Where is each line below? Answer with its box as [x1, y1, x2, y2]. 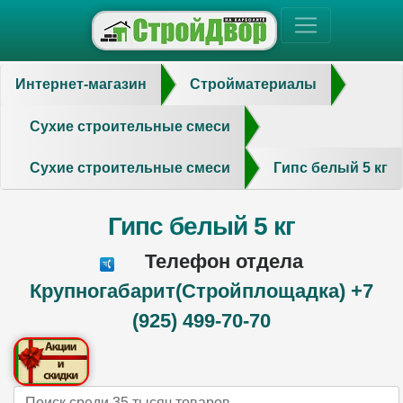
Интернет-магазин [15, 76, 147, 93]
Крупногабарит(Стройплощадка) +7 [30, 280, 373, 303]
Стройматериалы [190, 76, 317, 93]
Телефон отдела [139, 250, 303, 273]
